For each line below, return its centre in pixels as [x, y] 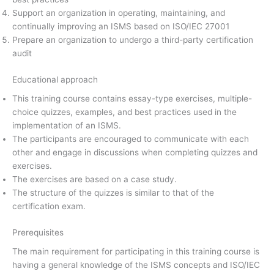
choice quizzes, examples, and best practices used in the [124, 112]
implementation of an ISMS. [67, 126]
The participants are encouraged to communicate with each [131, 139]
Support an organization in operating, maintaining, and [119, 13]
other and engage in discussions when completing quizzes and [135, 153]
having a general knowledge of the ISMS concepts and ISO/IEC [136, 265]
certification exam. [49, 206]
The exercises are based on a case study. [96, 180]
